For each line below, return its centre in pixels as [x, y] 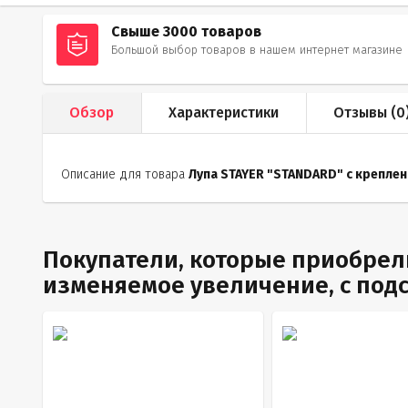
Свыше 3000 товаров [186, 31]
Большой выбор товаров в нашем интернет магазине [257, 50]
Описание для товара [125, 174]
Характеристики [224, 112]
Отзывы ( [365, 112]
